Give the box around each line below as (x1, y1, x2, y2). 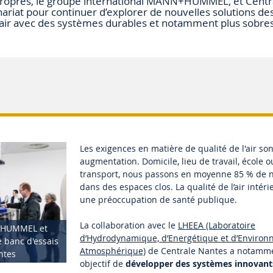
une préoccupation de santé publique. (80, 194, 238, 206)
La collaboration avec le (80, 219, 179, 232)
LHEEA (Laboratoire (178, 219, 256, 232)
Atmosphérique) (80, 245, 146, 257)
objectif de (80, 258, 126, 270)
